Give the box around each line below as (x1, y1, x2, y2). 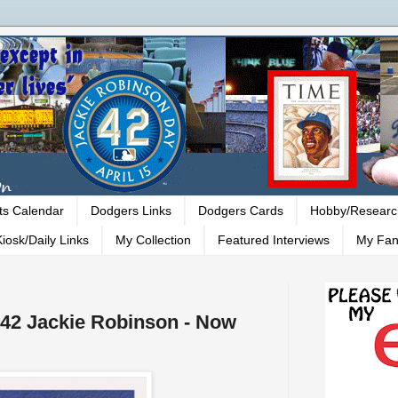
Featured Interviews (218, 233, 330, 248)
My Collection (115, 233, 191, 248)
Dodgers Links (91, 203, 171, 219)
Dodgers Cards (198, 203, 283, 219)
